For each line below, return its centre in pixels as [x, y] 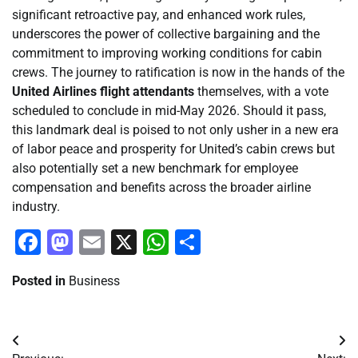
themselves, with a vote [261, 92]
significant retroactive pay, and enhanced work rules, [159, 15]
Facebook [96, 243]
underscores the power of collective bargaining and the [166, 34]
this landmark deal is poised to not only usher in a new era [175, 130]
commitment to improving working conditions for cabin [167, 54]
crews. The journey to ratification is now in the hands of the [178, 73]
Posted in [40, 281]
